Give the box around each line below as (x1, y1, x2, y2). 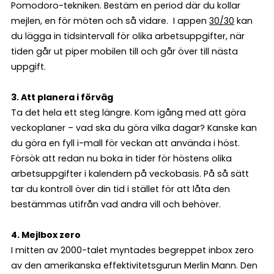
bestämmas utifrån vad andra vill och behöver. (11, 198, 221, 211)
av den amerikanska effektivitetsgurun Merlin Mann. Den (11, 259, 257, 272)
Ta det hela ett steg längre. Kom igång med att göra (11, 106, 246, 119)
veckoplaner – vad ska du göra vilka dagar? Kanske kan (11, 122, 257, 135)
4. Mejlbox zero (11, 229, 81, 242)
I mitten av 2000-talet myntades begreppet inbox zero (11, 244, 254, 257)
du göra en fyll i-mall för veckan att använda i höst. (11, 137, 240, 150)
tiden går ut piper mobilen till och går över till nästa (11, 45, 238, 58)
